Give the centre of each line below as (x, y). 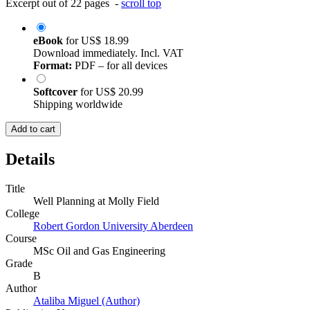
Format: (53, 65)
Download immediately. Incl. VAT (108, 53)
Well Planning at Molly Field (96, 201)
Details (30, 159)
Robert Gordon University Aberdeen (113, 226)
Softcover (57, 91)
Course (21, 238)
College (22, 213)
